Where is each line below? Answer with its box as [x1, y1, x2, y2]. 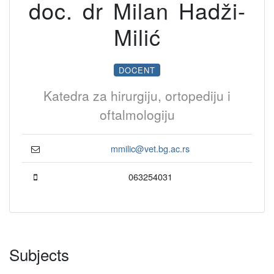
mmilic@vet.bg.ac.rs [111, 142, 190, 155]
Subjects [9, 243, 69, 265]
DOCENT [119, 64, 155, 76]
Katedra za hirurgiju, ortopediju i [43, 86, 231, 105]
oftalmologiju [99, 105, 175, 124]
